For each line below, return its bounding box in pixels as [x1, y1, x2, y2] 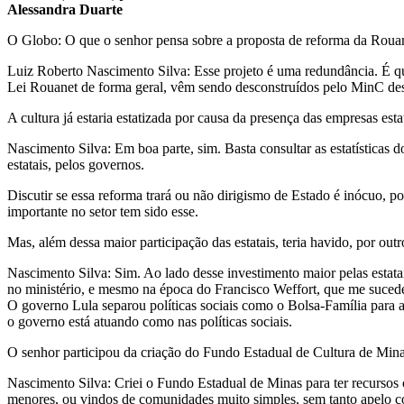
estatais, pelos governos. [7, 156, 144, 172]
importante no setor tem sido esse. [7, 203, 198, 219]
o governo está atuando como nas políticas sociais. [7, 313, 292, 329]
